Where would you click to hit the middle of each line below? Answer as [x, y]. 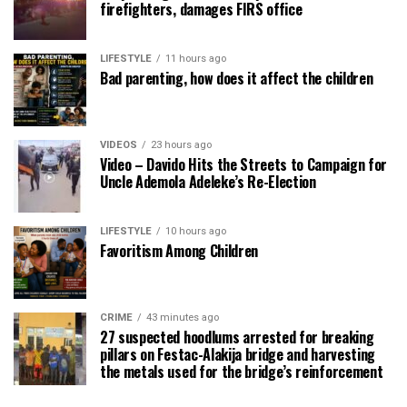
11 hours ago [196, 58]
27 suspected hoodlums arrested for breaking [237, 337]
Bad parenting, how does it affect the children [237, 78]
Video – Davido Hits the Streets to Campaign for [243, 164]
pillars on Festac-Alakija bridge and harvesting [238, 354]
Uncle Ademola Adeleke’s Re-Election [208, 181]
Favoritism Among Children [179, 250]
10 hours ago [196, 231]
